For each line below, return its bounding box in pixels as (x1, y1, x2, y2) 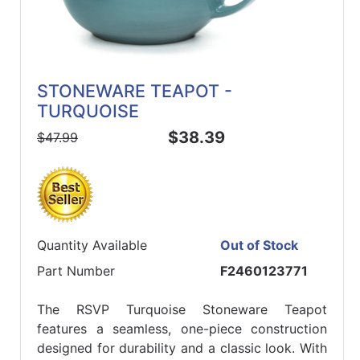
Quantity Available (37, 237, 147, 254)
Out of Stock (220, 237, 299, 254)
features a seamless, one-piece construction (37, 321, 327, 337)
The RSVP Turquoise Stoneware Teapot (37, 301, 327, 318)
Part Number (37, 263, 115, 280)
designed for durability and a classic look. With (37, 340, 327, 357)
